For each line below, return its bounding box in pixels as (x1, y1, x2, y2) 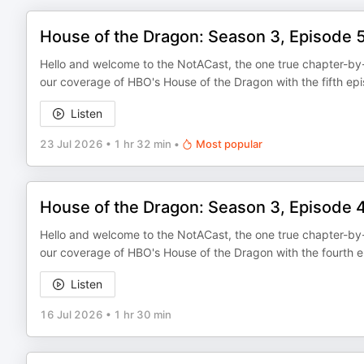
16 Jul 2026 (40, 308, 103, 321)
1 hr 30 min (114, 308, 171, 321)
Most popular (196, 137, 262, 150)
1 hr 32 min (114, 137, 171, 150)
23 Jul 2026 (40, 137, 103, 150)
